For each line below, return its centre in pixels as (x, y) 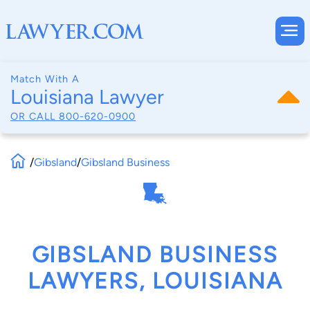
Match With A (45, 79)
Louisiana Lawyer (87, 97)
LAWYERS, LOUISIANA (155, 281)
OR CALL (35, 116)
